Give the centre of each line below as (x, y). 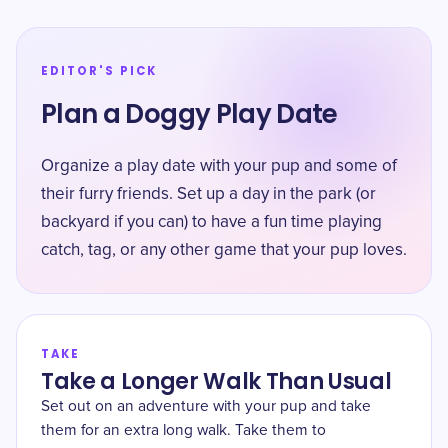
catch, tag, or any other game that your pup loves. (224, 250)
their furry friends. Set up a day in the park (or (208, 194)
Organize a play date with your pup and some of (219, 166)
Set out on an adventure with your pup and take (206, 406)
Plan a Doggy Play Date (189, 114)
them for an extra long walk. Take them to (183, 430)
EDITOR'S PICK (99, 71)
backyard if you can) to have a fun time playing (211, 222)
